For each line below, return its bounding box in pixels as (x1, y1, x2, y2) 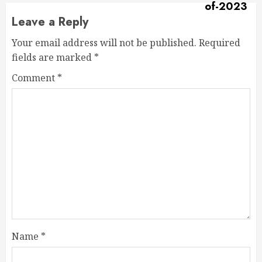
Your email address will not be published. (12, 36, 196, 49)
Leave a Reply (12, 13, 88, 30)
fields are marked (12, 50, 94, 64)
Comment (12, 71, 57, 84)
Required (199, 36, 240, 49)
